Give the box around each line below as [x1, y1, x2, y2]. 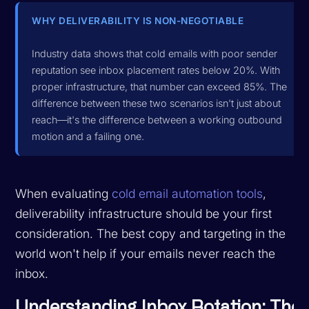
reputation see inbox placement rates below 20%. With [32, 63, 281, 76]
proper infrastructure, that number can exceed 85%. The [32, 80, 288, 92]
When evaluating [15, 186, 112, 201]
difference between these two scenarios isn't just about [32, 97, 281, 109]
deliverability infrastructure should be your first [15, 206, 272, 221]
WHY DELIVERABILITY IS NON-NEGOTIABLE [32, 14, 244, 26]
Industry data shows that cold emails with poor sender [32, 47, 278, 59]
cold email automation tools [112, 186, 263, 201]
